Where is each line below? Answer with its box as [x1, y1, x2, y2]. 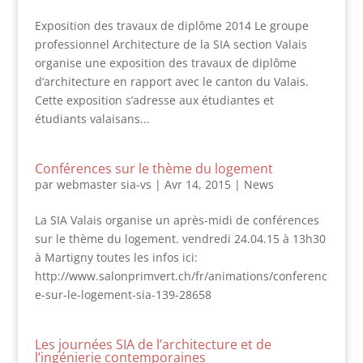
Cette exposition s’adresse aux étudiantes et [34, 92, 274, 108]
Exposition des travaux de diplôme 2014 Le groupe [34, 18, 309, 33]
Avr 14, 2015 [164, 177, 231, 192]
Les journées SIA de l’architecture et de [34, 335, 271, 353]
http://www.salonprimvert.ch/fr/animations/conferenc [34, 268, 327, 284]
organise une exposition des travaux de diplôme [34, 55, 297, 70]
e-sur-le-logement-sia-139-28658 [34, 287, 211, 302]
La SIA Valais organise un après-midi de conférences [34, 212, 319, 228]
